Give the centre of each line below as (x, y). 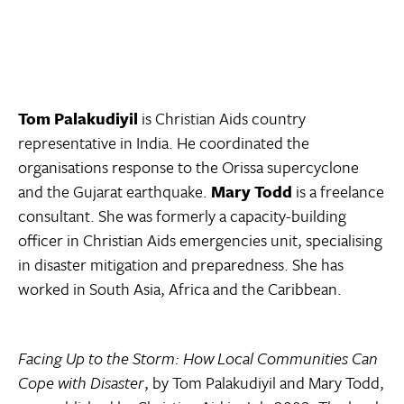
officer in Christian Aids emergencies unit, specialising (200, 240)
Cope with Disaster (81, 383)
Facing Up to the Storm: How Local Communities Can (198, 358)
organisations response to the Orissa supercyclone (188, 167)
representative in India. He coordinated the (164, 143)
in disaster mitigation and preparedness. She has (181, 265)
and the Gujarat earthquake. (115, 192)
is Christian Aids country (222, 119)
